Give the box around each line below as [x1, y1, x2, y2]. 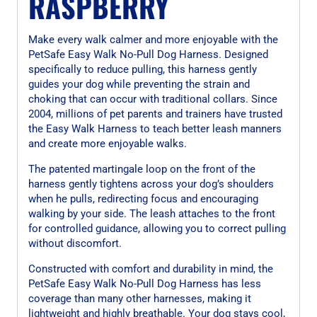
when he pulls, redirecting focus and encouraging [28, 192, 258, 205]
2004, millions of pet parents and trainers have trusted [28, 107, 282, 120]
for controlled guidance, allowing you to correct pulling [28, 221, 286, 235]
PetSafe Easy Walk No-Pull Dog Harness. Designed [28, 47, 268, 61]
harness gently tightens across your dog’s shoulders [28, 177, 274, 190]
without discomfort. [28, 236, 122, 250]
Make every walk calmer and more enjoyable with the [28, 33, 278, 46]
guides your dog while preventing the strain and [28, 77, 250, 91]
